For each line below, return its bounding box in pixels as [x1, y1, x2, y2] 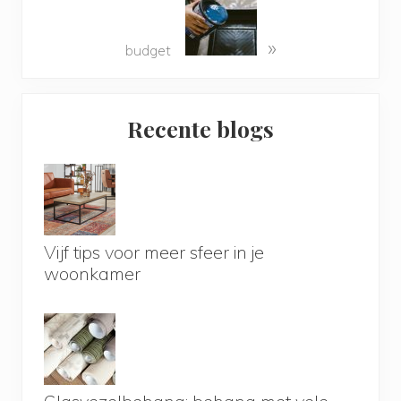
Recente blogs [127, 114, 274, 144]
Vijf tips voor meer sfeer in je [44, 241, 264, 264]
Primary [21, 91, 119, 127]
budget [124, 41, 175, 60]
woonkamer [44, 262, 141, 286]
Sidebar [21, 124, 116, 160]
